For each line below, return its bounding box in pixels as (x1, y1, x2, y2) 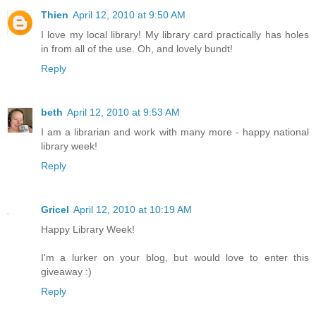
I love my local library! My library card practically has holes (41, 28, 309, 40)
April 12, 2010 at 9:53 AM (67, 106, 180, 118)
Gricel (41, 203, 69, 215)
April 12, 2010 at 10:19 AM (73, 203, 192, 215)
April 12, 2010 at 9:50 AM (73, 8, 186, 20)
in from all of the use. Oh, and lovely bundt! (41, 42, 233, 54)
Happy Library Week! (41, 223, 135, 235)
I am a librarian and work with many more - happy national (41, 126, 309, 138)
